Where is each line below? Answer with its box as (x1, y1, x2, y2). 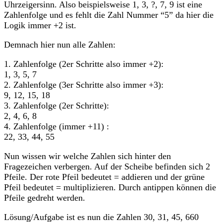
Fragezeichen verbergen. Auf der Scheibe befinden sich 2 (4, 161, 210, 171)
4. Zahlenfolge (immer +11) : (4, 121, 109, 131)
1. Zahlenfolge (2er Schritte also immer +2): (4, 58, 164, 69)
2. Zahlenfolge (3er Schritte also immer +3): (4, 79, 164, 90)
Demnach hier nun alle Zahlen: (4, 39, 115, 50)
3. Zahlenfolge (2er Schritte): (4, 100, 109, 111)
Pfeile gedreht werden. (4, 192, 85, 203)
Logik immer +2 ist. (4, 20, 76, 30)
